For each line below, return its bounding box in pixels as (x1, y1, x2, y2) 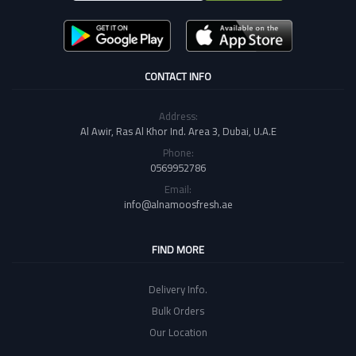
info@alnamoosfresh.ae (123, 194, 233, 214)
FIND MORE (152, 239, 204, 259)
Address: (158, 106, 198, 126)
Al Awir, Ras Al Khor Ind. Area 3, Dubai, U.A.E (79, 121, 277, 141)
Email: (164, 179, 192, 199)
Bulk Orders (152, 300, 204, 320)
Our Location (149, 322, 207, 342)
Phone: (162, 142, 194, 162)
